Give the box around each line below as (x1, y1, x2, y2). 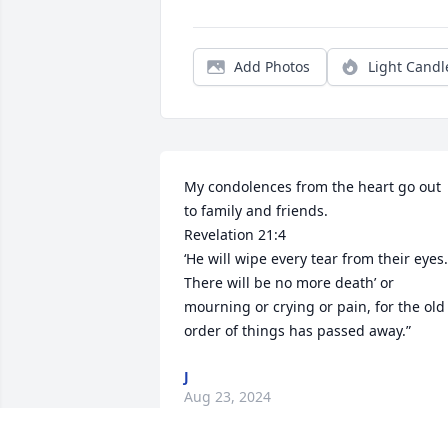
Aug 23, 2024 (184, 387, 271, 407)
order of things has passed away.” (184, 321, 411, 341)
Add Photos (234, 57, 310, 77)
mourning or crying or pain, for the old (184, 297, 445, 317)
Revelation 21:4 (184, 225, 286, 245)
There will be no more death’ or (184, 273, 394, 293)
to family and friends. (184, 201, 332, 221)
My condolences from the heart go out (184, 177, 441, 197)
